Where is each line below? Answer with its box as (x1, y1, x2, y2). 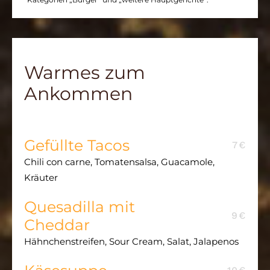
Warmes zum (24, 61, 145, 84)
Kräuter (24, 171, 58, 183)
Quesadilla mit (24, 197, 135, 216)
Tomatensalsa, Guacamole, (95, 155, 215, 168)
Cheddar (24, 215, 90, 234)
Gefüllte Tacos (24, 136, 130, 154)
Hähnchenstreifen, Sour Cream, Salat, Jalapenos (24, 235, 239, 247)
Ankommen (24, 83, 133, 105)
